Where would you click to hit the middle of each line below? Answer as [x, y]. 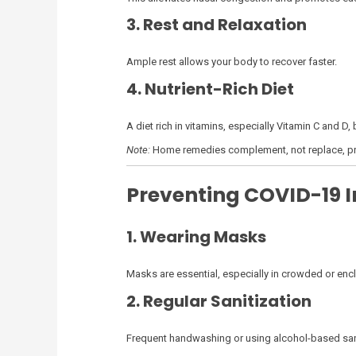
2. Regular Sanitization [219, 301]
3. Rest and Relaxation [216, 25]
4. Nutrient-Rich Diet [210, 89]
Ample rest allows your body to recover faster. [231, 62]
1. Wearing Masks [196, 237]
